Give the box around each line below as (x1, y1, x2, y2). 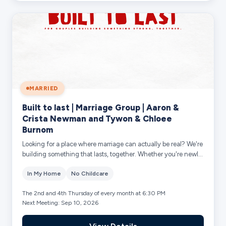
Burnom (22, 124, 53, 135)
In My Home (27, 169, 62, 177)
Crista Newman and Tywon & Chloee (22, 113, 173, 124)
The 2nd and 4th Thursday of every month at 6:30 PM (22, 189, 166, 197)
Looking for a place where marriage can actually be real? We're (22, 140, 203, 148)
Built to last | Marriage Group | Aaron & (22, 102, 180, 112)
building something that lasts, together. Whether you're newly (22, 150, 138, 158)
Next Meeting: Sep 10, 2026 (22, 199, 99, 206)
